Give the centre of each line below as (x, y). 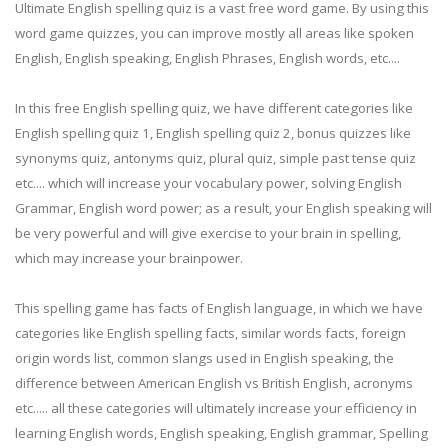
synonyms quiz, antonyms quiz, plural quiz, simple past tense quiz (215, 158)
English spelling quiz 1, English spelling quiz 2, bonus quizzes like (213, 133)
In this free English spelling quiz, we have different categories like (214, 108)
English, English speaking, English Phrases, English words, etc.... (207, 58)
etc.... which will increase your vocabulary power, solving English (208, 183)
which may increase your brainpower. (129, 258)
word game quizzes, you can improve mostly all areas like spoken (214, 33)
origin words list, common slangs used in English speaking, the (204, 358)
